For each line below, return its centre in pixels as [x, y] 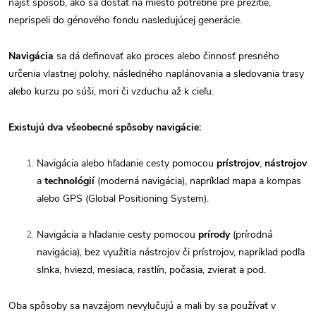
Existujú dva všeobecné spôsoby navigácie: [105, 127]
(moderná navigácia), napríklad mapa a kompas [198, 181]
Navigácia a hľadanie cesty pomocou [117, 235]
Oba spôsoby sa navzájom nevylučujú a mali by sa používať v [142, 306]
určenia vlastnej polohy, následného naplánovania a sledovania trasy [156, 74]
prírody [214, 235]
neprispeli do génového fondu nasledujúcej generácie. [125, 20]
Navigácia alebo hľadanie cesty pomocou [125, 163]
